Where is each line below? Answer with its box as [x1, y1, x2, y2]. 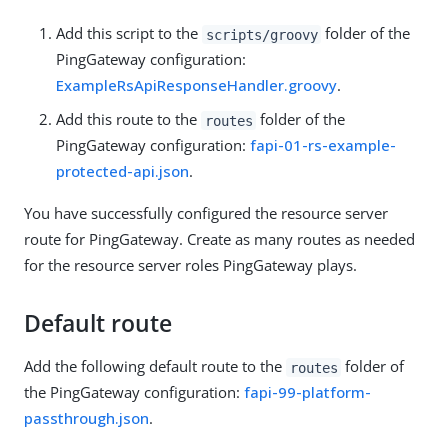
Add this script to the [56, 23, 202, 44]
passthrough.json [24, 408, 149, 429]
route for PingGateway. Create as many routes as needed [24, 229, 415, 250]
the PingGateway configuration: [24, 382, 244, 403]
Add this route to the [56, 109, 201, 130]
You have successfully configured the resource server [24, 203, 388, 224]
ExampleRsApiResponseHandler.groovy [56, 75, 337, 96]
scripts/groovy [205, 26, 318, 43]
